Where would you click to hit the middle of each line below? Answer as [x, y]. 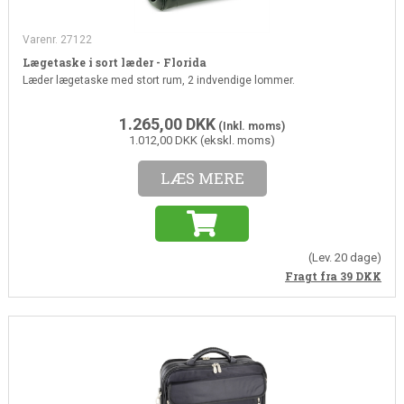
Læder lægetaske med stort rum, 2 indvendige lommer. [158, 80]
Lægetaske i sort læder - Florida [114, 62]
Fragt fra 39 [321, 275]
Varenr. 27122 [57, 39]
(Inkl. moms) [250, 126]
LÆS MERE [202, 178]
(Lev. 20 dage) [345, 257]
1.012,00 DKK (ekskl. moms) [202, 140]
